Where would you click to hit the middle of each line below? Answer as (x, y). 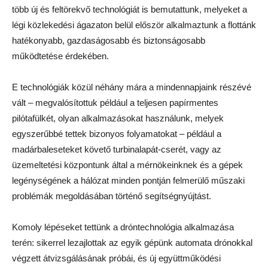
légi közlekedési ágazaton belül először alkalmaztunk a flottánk (134, 25)
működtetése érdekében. (60, 56)
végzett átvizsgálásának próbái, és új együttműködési (116, 258)
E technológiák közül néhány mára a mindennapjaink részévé (132, 87)
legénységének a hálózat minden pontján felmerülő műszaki (128, 181)
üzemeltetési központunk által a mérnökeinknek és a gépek (127, 165)
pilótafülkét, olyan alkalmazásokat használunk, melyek (118, 118)
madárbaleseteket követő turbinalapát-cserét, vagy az (117, 150)
